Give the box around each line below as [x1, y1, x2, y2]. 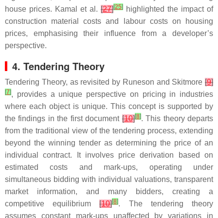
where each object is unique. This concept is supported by [5, 102, 213, 110]
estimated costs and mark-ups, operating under [5, 163, 213, 171]
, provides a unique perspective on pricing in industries [11, 90, 213, 98]
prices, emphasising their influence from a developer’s [5, 29, 213, 37]
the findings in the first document [5, 114, 122, 123]
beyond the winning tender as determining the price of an [5, 139, 213, 147]
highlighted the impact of [123, 5, 213, 13]
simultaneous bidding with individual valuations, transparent [5, 175, 213, 183]
